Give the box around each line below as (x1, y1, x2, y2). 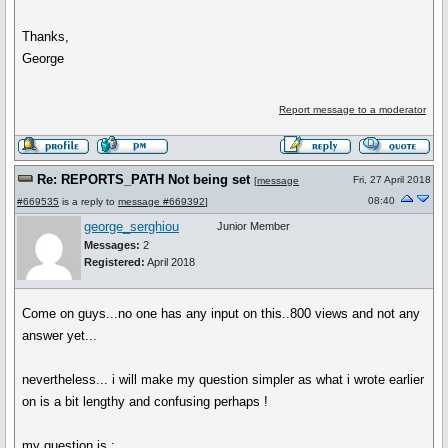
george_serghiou (84, 219, 179, 234)
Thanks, (22, 29, 70, 44)
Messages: (84, 239, 140, 251)
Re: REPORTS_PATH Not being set (37, 172, 254, 187)
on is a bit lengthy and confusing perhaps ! (22, 394, 269, 409)
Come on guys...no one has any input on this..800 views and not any (22, 306, 421, 321)
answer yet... (22, 328, 98, 343)
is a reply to (59, 196, 118, 207)
